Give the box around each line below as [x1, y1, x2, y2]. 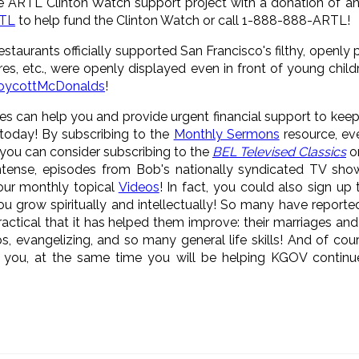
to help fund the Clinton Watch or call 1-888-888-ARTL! [15, 12, 350, 28]
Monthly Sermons [173, 126, 280, 142]
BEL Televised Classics [212, 143, 346, 159]
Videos [118, 179, 159, 195]
